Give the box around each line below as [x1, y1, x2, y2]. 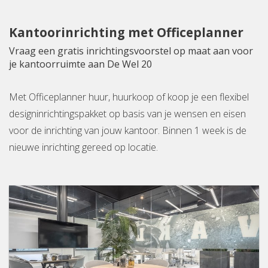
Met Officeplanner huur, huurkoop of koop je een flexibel [9, 90, 249, 104]
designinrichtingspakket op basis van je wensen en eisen [9, 107, 246, 121]
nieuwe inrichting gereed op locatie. [9, 141, 158, 154]
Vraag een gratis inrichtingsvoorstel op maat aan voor [9, 44, 253, 58]
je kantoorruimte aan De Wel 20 [9, 57, 152, 71]
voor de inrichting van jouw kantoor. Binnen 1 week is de [9, 124, 246, 138]
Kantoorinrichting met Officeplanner [9, 24, 243, 41]
